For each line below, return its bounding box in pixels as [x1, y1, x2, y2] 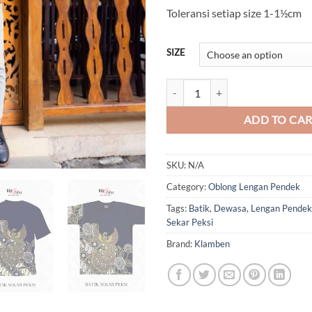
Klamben [194, 238, 230, 250]
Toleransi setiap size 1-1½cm [166, 6, 302, 20]
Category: [166, 181, 208, 193]
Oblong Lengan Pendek [208, 181, 300, 193]
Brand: [166, 238, 194, 250]
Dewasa [214, 203, 247, 214]
